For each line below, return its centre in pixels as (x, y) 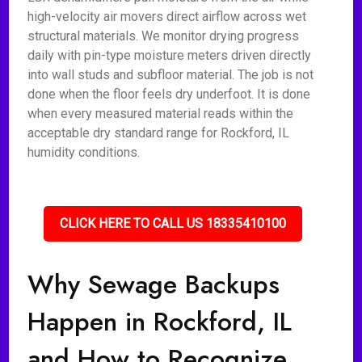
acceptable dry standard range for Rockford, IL (159, 133)
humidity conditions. (84, 152)
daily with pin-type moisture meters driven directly (170, 55)
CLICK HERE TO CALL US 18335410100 (173, 223)
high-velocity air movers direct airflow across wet (167, 17)
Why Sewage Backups (154, 284)
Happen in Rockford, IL (160, 322)
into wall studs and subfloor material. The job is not (171, 75)
